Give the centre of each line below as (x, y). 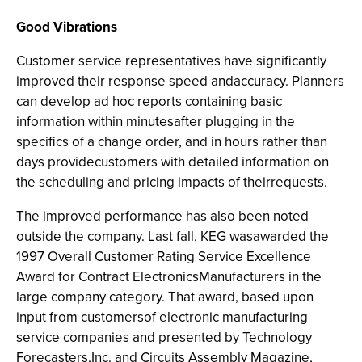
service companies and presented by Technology (164, 337)
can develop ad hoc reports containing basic (149, 101)
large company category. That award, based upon (165, 297)
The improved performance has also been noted (162, 216)
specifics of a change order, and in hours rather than (172, 142)
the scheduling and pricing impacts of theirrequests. (172, 182)
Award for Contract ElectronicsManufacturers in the (169, 277)
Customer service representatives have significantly (171, 61)
